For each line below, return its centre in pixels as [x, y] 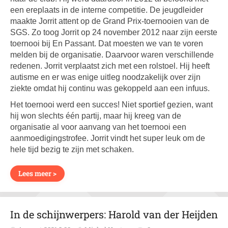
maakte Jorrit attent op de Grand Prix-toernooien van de [110, 21]
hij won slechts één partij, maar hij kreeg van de [96, 116]
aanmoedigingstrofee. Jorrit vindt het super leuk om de [108, 138]
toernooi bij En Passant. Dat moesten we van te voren [107, 44]
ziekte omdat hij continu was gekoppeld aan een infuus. [110, 88]
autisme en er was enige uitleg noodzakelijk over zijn [105, 77]
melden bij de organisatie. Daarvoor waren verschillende [112, 55]
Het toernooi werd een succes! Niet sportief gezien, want [111, 105]
